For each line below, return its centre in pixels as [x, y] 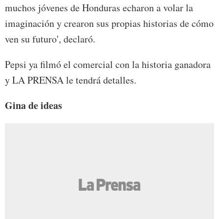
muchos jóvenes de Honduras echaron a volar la [99, 8]
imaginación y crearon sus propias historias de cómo [109, 23]
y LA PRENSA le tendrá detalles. [71, 80]
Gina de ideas [33, 106]
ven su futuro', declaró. [50, 39]
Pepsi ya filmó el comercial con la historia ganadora [108, 65]
